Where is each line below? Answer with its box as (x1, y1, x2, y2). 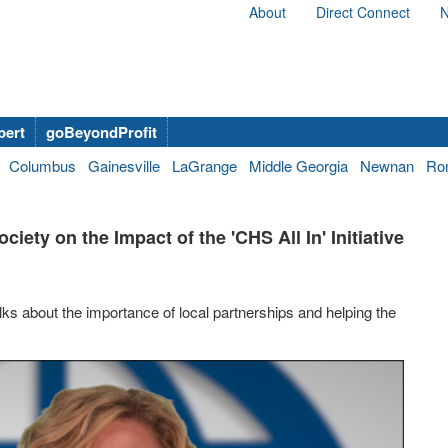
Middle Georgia (249, 155, 348, 176)
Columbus (9, 155, 76, 176)
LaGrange (172, 155, 237, 176)
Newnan (360, 155, 414, 176)
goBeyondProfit (46, 121, 157, 143)
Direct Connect (316, 2, 410, 22)
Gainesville (88, 155, 160, 176)
